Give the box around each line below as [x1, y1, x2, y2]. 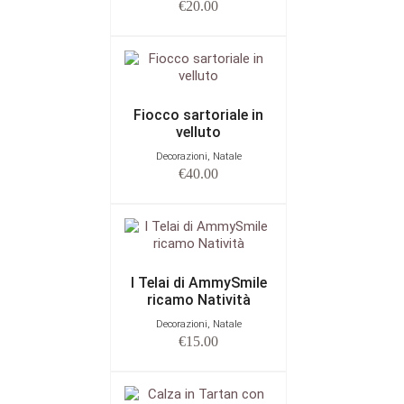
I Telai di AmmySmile [130, 273, 267, 291]
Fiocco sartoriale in [133, 106, 263, 124]
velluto [176, 123, 221, 141]
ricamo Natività [146, 290, 251, 308]
